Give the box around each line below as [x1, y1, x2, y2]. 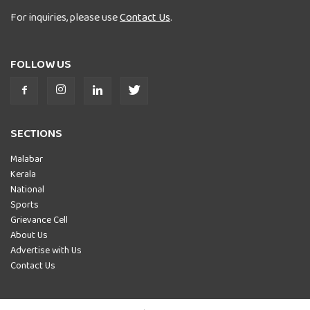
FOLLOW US [10, 55, 71, 73]
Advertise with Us [10, 242, 82, 257]
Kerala [10, 166, 36, 181]
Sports [10, 197, 39, 211]
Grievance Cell [10, 212, 68, 226]
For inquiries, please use [10, 8, 120, 25]
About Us [10, 227, 48, 241]
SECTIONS [10, 124, 62, 142]
